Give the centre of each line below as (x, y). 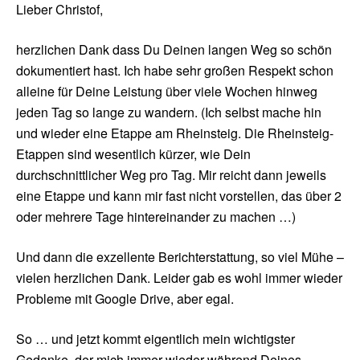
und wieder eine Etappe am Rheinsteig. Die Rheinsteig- (175, 133)
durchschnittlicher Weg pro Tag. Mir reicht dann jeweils (171, 175)
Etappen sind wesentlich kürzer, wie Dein (133, 154)
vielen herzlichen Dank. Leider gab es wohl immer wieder (179, 278)
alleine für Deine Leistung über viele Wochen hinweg (167, 92)
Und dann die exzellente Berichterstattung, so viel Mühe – (180, 257)
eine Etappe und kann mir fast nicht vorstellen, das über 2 (179, 196)
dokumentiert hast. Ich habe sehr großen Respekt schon (175, 71)
